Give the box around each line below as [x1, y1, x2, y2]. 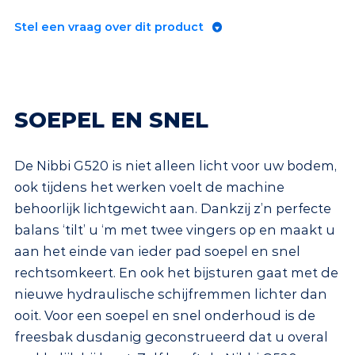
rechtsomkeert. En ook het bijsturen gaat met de [14, 265, 338, 281]
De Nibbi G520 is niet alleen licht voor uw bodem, [14, 158, 337, 174]
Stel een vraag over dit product [14, 20, 204, 35]
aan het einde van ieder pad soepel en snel [14, 243, 300, 260]
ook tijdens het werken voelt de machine [14, 179, 284, 196]
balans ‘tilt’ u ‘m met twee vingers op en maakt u [14, 222, 335, 239]
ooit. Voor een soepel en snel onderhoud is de [14, 307, 315, 324]
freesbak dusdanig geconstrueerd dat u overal [14, 329, 328, 345]
